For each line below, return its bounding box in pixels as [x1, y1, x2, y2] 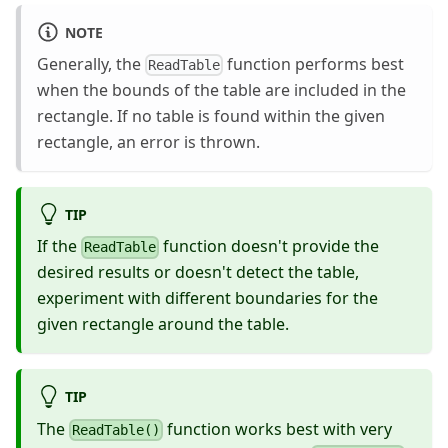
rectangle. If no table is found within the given [37, 105, 385, 128]
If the [37, 235, 81, 258]
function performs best [223, 52, 405, 75]
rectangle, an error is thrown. [37, 131, 260, 154]
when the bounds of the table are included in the [37, 79, 406, 102]
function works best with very [163, 417, 393, 440]
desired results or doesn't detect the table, [37, 261, 359, 284]
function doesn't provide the [159, 235, 380, 258]
